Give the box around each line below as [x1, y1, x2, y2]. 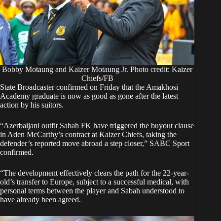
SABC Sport [149, 139, 189, 148]
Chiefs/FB [81, 74, 113, 83]
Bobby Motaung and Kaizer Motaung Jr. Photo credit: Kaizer [2, 65, 193, 74]
